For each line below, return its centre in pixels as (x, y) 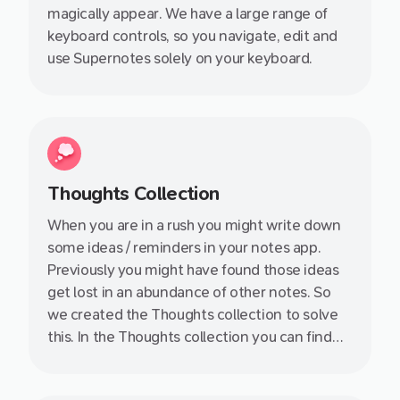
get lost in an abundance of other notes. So (189, 293)
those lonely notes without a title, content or (195, 360)
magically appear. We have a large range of (187, 14)
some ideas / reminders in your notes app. (184, 248)
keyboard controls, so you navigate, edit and (193, 37)
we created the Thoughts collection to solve (193, 315)
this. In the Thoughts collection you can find (190, 337)
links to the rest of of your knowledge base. (188, 382)
